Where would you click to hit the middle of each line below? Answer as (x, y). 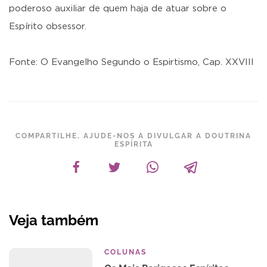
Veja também (54, 220)
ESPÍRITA (133, 144)
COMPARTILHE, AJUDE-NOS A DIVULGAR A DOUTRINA (133, 136)
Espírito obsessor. (48, 27)
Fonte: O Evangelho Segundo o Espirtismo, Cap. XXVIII (131, 62)
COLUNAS (125, 252)
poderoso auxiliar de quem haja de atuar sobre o (118, 9)
